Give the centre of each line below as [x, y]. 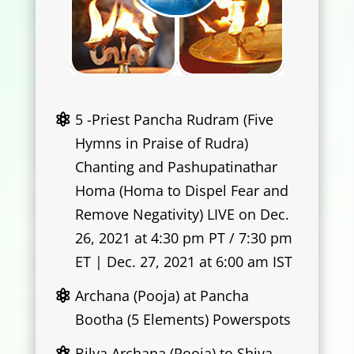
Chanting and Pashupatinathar [177, 167]
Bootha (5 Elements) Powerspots [183, 319]
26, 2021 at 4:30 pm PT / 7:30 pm [184, 238]
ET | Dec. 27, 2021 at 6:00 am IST [184, 262]
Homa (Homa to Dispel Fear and [182, 191]
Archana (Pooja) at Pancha [162, 295]
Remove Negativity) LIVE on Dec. [183, 215]
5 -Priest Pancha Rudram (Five [175, 120]
